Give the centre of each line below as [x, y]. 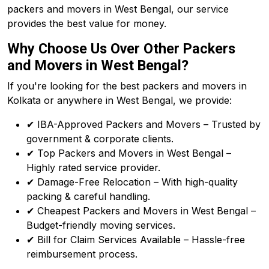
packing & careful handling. [88, 196]
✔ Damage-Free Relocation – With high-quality [132, 182]
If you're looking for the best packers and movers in [127, 86]
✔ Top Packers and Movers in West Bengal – [129, 153]
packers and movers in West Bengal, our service [118, 9]
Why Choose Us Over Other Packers [121, 49]
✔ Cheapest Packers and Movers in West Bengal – [141, 211]
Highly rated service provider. [93, 168]
